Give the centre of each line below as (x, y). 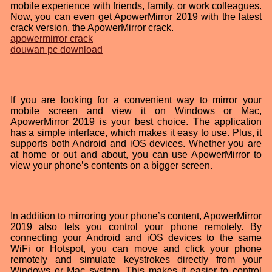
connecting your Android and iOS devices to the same (136, 237)
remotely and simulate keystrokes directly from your (136, 259)
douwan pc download (56, 49)
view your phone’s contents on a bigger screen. (111, 165)
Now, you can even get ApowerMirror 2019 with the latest (136, 16)
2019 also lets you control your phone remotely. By (136, 226)
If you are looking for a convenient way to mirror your (136, 100)
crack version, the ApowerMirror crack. (92, 27)
